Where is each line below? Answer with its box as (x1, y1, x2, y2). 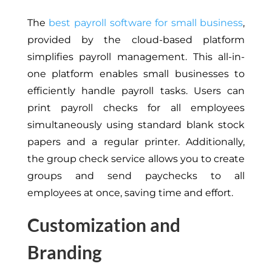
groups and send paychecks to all (27, 170, 245, 182)
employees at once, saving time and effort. (27, 187, 233, 199)
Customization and (27, 214, 180, 236)
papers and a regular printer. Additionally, (27, 136, 245, 148)
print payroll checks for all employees (27, 102, 245, 114)
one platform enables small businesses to (27, 68, 245, 80)
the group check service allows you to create (27, 153, 245, 165)
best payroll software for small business (49, 17, 243, 29)
